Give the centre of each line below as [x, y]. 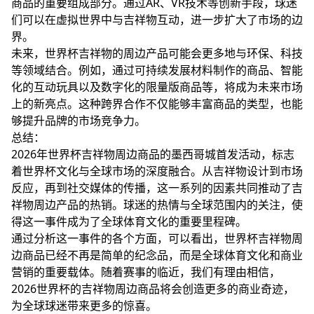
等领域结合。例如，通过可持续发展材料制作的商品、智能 [157, 70]
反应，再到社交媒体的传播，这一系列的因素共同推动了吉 [157, 187]
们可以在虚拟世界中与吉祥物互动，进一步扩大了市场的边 [157, 19]
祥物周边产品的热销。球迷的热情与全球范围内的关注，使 [157, 204]
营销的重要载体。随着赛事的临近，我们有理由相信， [146, 272]
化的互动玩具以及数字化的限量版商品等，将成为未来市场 [157, 87]
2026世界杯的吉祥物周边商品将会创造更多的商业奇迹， [153, 288]
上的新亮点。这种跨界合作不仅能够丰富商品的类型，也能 [157, 103]
